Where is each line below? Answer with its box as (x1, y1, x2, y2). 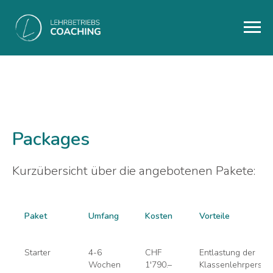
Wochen (88, 258, 121, 271)
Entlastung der (199, 246, 255, 258)
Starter (24, 246, 51, 258)
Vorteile (199, 210, 230, 222)
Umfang (88, 210, 119, 222)
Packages (12, 126, 90, 152)
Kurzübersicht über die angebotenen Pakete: (12, 162, 255, 179)
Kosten (145, 210, 172, 222)
